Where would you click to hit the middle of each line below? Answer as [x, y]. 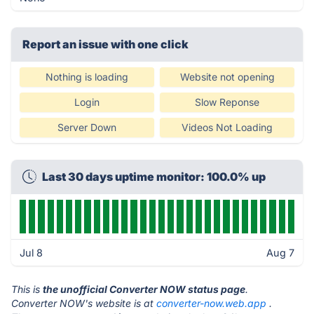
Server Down [87, 127]
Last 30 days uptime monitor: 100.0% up [154, 177]
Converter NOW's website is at [84, 303]
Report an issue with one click [105, 44]
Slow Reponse [227, 102]
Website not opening [227, 77]
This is [27, 289]
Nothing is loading [87, 77]
